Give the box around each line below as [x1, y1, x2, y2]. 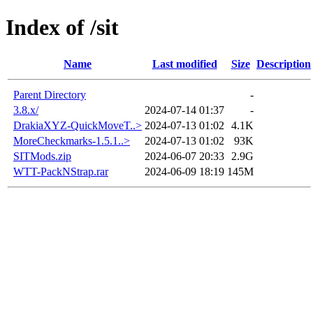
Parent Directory [13, 88, 86, 101]
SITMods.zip [13, 150, 71, 162]
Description [256, 57, 311, 70]
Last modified [152, 57, 217, 70]
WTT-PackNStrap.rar [13, 165, 108, 177]
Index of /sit [6, 15, 119, 41]
